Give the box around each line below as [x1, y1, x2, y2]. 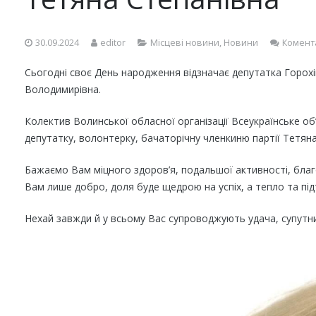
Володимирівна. [25, 82, 101, 96]
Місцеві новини [150, 36, 220, 49]
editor [100, 36, 126, 49]
